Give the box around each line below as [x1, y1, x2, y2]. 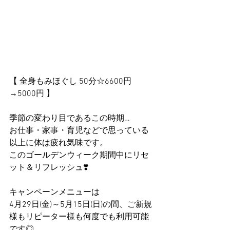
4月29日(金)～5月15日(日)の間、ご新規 [9, 200, 152, 210]
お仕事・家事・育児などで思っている [9, 126, 149, 136]
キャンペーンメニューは [9, 187, 100, 198]
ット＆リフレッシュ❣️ [9, 163, 88, 173]
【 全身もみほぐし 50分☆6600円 [9, 76, 131, 87]
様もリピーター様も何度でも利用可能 [9, 212, 149, 222]
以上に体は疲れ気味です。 [9, 138, 108, 148]
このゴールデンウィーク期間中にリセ [9, 150, 149, 161]
